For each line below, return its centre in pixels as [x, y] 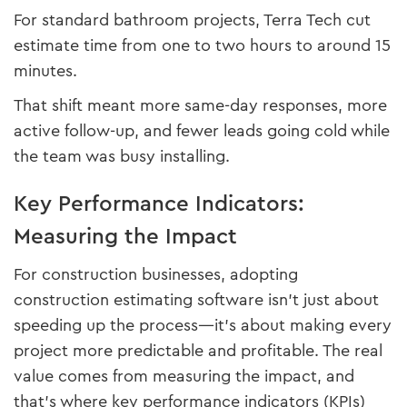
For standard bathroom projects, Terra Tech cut [192, 20]
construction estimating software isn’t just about [196, 300]
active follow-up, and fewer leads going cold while [202, 131]
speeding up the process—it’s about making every [203, 326]
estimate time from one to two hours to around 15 [202, 46]
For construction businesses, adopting [156, 275]
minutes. [45, 71]
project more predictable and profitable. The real [198, 351]
